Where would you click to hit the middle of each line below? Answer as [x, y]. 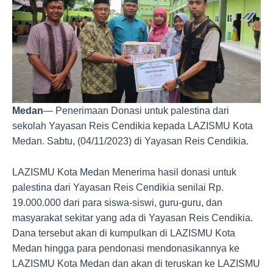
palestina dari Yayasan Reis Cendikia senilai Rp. [118, 187]
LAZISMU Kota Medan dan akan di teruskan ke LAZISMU [136, 263]
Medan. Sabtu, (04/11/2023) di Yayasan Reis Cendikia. [130, 141]
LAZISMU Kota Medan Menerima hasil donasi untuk [124, 172]
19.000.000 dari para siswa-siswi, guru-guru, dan [117, 202]
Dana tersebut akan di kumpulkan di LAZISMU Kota [124, 233]
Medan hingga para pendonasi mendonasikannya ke [126, 248]
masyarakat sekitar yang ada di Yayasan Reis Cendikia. [133, 218]
